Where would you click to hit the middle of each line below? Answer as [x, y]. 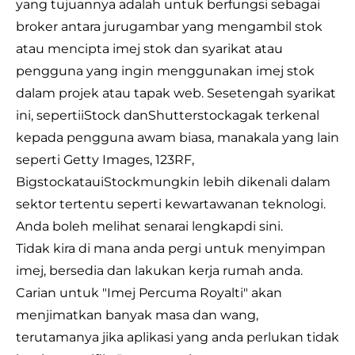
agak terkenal [276, 115]
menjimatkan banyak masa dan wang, [137, 315]
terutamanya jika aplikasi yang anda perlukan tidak [177, 337]
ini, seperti [48, 115]
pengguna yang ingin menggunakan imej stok [165, 71]
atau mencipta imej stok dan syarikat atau [149, 49]
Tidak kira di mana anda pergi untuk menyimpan [171, 248]
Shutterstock [190, 115]
